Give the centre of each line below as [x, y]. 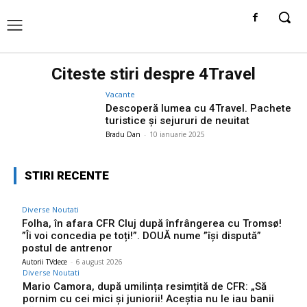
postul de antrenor [67, 248]
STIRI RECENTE [67, 175]
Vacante [121, 94]
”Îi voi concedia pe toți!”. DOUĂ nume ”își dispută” [142, 235]
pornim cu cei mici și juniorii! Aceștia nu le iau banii [148, 298]
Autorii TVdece [45, 261]
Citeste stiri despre [125, 74]
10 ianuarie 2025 [177, 134]
